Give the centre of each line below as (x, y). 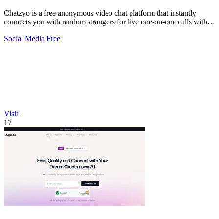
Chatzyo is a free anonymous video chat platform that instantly (100, 13)
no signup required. (34, 30)
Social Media (24, 38)
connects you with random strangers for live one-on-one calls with (106, 22)
